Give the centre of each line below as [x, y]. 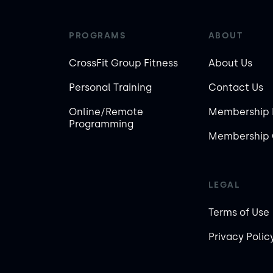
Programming [101, 124]
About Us [230, 63]
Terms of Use [239, 212]
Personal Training [110, 87]
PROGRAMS [97, 36]
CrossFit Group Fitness [123, 63]
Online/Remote [106, 112]
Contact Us [236, 87]
